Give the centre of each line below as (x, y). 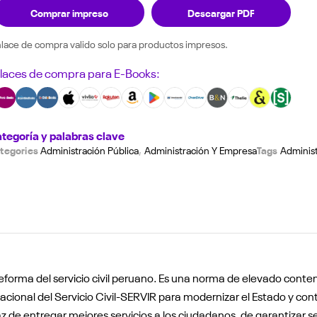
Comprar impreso (69, 12)
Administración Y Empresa (200, 150)
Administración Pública (90, 150)
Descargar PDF (221, 12)
